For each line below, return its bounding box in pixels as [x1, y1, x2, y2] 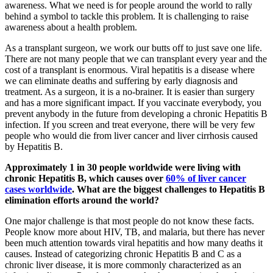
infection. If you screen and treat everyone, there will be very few [5, 119, 255, 130]
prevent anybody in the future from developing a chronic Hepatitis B [5, 108, 268, 119]
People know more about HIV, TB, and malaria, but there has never [5, 226, 264, 237]
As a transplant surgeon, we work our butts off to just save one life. [5, 42, 262, 53]
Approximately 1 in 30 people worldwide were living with [5, 161, 241, 172]
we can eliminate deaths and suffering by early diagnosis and [5, 75, 238, 86]
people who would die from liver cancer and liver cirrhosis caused [5, 130, 258, 141]
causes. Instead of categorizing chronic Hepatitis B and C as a [5, 248, 241, 259]
